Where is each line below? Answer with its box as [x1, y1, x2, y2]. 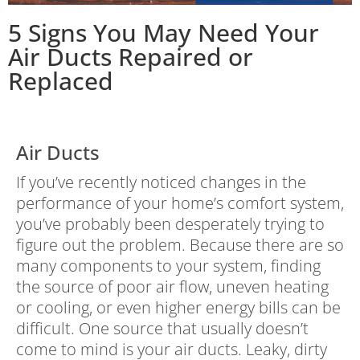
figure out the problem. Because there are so [16, 234, 344, 256]
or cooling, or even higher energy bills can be [16, 297, 341, 319]
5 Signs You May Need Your [8, 16, 319, 50]
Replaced [8, 64, 113, 98]
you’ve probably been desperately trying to [16, 213, 325, 235]
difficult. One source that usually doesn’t [16, 317, 309, 340]
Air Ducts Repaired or [8, 40, 253, 74]
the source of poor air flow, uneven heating [16, 276, 329, 298]
